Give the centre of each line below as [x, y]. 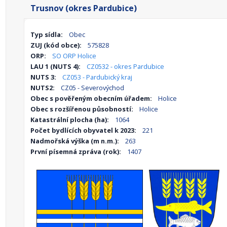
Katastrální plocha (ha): [70, 120]
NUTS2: [43, 88]
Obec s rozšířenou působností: [82, 109]
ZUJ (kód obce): [56, 45]
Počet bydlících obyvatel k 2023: [83, 130]
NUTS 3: [43, 77]
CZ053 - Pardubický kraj [97, 77]
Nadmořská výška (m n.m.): [75, 141]
